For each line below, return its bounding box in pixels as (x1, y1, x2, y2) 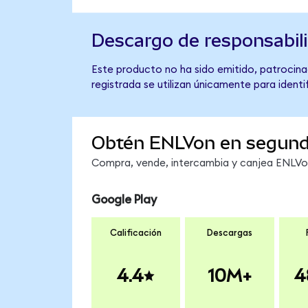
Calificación (110, 228, 162, 239)
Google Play (91, 193, 157, 206)
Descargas (206, 228, 252, 239)
